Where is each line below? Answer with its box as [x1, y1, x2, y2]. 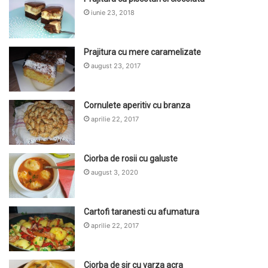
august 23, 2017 [91, 62, 141, 71]
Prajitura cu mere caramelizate [84, 47, 201, 57]
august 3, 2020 [91, 168, 138, 177]
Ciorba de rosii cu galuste [84, 154, 178, 164]
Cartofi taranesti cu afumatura [84, 207, 199, 217]
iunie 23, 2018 [91, 8, 135, 17]
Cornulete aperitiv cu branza [84, 100, 190, 111]
